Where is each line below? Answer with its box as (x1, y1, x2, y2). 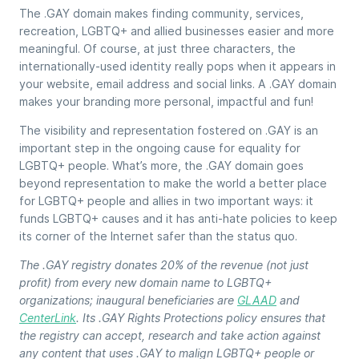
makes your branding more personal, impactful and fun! (19, 95, 313, 109)
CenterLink (19, 311, 76, 325)
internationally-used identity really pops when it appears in (19, 59, 336, 74)
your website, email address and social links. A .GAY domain (19, 77, 337, 91)
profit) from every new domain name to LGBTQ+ (19, 276, 272, 290)
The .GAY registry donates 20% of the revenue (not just (19, 258, 309, 272)
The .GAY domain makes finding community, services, (19, 6, 304, 21)
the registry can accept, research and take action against (19, 329, 321, 343)
